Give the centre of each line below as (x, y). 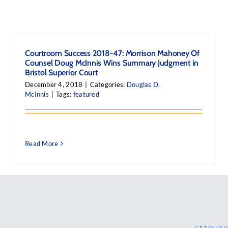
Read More (42, 144)
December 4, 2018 (54, 84)
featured (86, 94)
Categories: (108, 84)
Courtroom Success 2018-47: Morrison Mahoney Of (112, 53)
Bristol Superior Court (61, 73)
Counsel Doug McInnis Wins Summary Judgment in (112, 63)
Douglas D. (143, 84)
